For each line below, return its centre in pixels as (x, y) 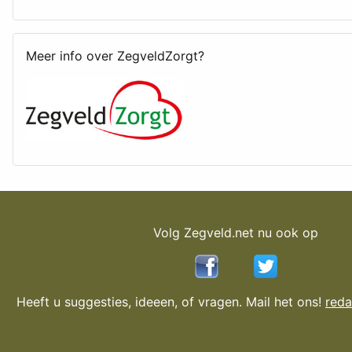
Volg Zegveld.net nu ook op (236, 233)
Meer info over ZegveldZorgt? (115, 56)
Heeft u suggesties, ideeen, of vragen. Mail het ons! (171, 302)
